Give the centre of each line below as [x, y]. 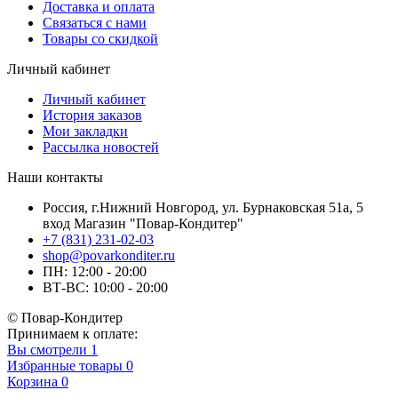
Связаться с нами [95, 22]
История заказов [92, 115]
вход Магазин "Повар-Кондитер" [143, 223]
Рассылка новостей [101, 147]
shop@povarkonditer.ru [109, 255]
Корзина [32, 381]
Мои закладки [85, 131]
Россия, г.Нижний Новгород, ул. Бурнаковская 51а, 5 [203, 207]
